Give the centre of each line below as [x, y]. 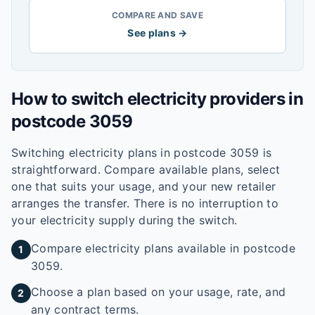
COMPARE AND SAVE [157, 15]
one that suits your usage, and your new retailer [144, 186]
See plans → [157, 33]
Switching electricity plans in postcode [121, 153]
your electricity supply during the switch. [124, 220]
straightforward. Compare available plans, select [146, 169]
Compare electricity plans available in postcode [163, 248]
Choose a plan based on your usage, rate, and [159, 292]
